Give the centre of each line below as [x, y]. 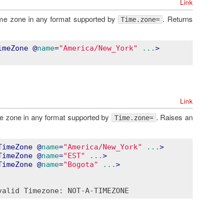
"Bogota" [81, 164]
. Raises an [174, 117]
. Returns [178, 18]
